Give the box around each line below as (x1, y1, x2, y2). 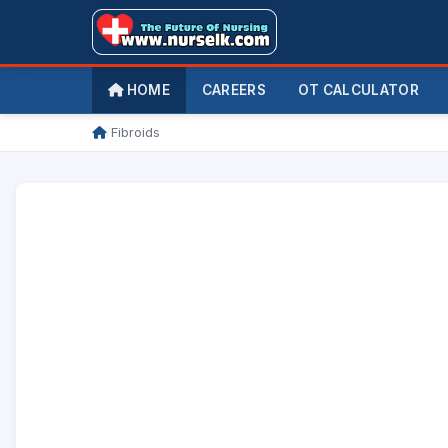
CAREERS (201, 82, 266, 98)
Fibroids (111, 125, 160, 140)
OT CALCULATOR (297, 82, 419, 98)
